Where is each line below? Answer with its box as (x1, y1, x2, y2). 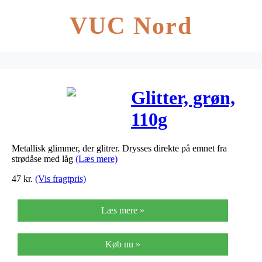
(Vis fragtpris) (35, 173, 86, 184)
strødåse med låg (12, 153, 75, 164)
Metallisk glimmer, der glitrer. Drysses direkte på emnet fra (12, 143, 227, 153)
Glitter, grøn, (131, 87, 235, 109)
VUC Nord (69, 12, 193, 39)
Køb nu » (105, 239, 140, 249)
